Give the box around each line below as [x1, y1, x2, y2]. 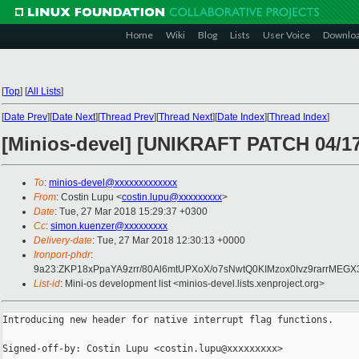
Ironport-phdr [34, 249, 91, 261]
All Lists [27, 86, 61, 97]
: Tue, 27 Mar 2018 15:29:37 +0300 [54, 206, 208, 218]
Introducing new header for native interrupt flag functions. [2, 314, 333, 326]
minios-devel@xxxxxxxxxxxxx [49, 177, 177, 189]
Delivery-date [34, 235, 92, 247]
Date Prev [4, 111, 47, 123]
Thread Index [269, 111, 327, 123]
